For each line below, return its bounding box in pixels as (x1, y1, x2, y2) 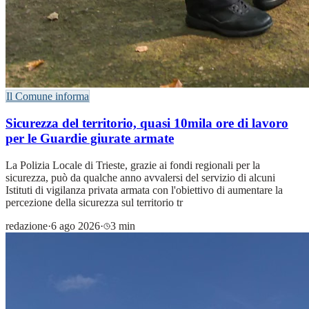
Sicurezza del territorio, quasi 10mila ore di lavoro (6, 115, 288, 130)
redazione (6, 219, 48, 232)
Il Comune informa (6, 90, 89, 103)
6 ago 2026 (51, 219, 100, 232)
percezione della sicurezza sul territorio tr (6, 196, 183, 208)
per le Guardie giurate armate (6, 130, 174, 146)
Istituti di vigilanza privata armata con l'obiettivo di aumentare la (6, 183, 283, 196)
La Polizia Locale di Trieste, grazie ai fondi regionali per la (6, 159, 260, 171)
